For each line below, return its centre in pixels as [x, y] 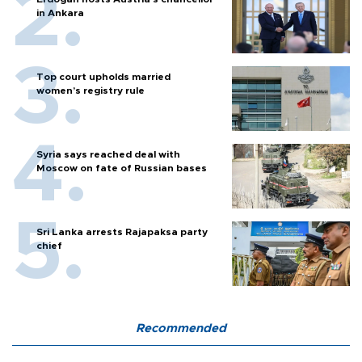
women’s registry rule [90, 91]
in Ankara [60, 13]
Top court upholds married [103, 77]
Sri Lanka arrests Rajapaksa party [122, 232]
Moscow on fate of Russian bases [122, 168]
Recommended [181, 329]
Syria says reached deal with [108, 155]
